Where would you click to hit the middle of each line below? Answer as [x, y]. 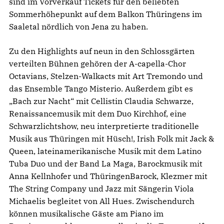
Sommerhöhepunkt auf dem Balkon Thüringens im [105, 14]
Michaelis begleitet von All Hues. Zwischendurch [102, 201]
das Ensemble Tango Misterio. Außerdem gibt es [101, 88]
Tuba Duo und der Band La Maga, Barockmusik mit [106, 163]
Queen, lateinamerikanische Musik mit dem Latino [105, 151]
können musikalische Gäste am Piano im [86, 213]
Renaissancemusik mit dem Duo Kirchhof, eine [98, 113]
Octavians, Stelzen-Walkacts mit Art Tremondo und [106, 76]
